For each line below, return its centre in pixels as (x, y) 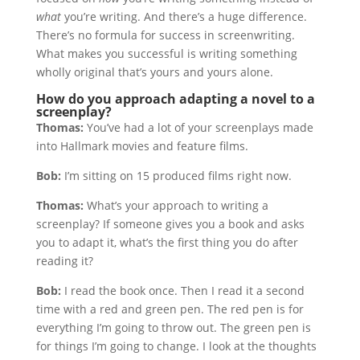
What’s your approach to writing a (176, 205)
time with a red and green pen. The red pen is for (170, 309)
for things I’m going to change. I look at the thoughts (176, 346)
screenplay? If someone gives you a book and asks (170, 224)
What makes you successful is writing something (166, 53)
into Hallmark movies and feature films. (142, 146)
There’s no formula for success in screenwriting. (165, 35)
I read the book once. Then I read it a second (182, 290)
